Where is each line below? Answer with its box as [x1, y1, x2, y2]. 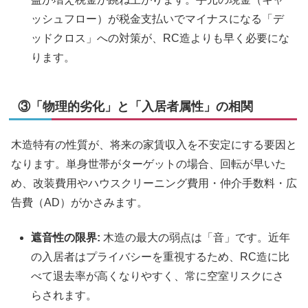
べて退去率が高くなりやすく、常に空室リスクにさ [31, 269, 285, 282]
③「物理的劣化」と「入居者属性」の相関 [18, 99, 253, 113]
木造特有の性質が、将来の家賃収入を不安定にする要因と [11, 139, 297, 151]
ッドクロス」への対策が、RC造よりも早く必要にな [31, 32, 290, 44]
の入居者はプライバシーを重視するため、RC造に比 [31, 250, 290, 263]
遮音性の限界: [31, 231, 101, 243]
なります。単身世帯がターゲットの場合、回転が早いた [11, 158, 286, 170]
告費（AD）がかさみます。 [11, 197, 148, 209]
